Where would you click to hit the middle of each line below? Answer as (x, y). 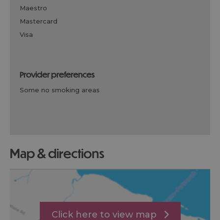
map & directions (62, 153)
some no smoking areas (62, 90)
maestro (36, 8)
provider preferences (59, 74)
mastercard (41, 21)
